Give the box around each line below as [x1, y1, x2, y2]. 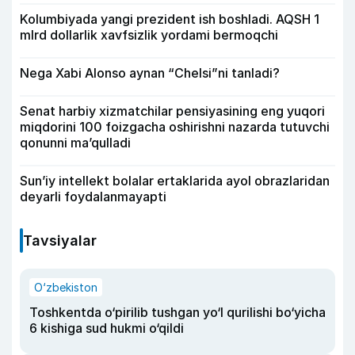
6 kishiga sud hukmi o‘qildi [29, 320, 184, 336]
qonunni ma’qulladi [20, 135, 131, 151]
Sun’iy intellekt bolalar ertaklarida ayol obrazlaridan [20, 173, 330, 189]
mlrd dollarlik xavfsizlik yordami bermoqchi [20, 27, 278, 43]
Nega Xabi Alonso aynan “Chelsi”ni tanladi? [20, 65, 280, 81]
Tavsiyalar [23, 232, 97, 249]
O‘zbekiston [34, 281, 97, 294]
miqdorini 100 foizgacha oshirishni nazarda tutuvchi [20, 119, 330, 135]
